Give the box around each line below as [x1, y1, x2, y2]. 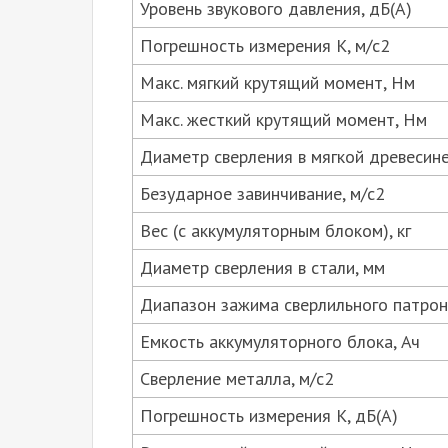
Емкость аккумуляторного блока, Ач [140, 329, 420, 353]
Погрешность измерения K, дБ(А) [140, 403, 398, 427]
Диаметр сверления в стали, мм [140, 255, 385, 279]
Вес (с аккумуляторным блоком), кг [140, 218, 411, 242]
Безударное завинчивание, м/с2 [140, 181, 385, 205]
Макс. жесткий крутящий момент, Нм [140, 107, 427, 131]
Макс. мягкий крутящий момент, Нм [140, 70, 415, 94]
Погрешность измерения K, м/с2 [140, 33, 390, 57]
